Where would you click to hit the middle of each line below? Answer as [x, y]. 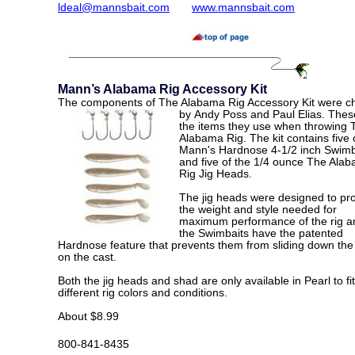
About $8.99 [88, 317]
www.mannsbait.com [243, 8]
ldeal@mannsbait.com [114, 8]
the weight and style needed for [258, 210]
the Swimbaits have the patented [261, 233]
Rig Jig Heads [214, 174]
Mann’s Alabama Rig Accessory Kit [162, 89]
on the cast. [87, 257]
